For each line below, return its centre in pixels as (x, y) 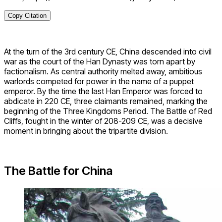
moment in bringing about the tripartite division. (86, 131)
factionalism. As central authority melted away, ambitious (103, 72)
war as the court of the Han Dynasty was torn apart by (100, 62)
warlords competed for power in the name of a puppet (99, 82)
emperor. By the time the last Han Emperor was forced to (103, 91)
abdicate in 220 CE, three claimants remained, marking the (106, 101)
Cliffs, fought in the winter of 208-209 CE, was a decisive (103, 121)
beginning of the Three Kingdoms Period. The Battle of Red (108, 111)
